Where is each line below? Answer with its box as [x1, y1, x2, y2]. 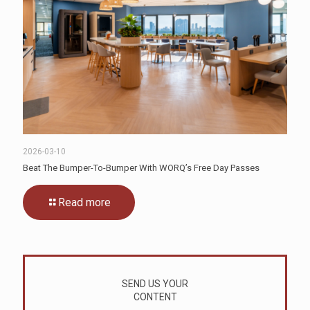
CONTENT [133, 291, 177, 302]
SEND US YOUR [122, 277, 188, 289]
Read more [58, 195, 111, 209]
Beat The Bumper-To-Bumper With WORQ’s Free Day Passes [23, 162, 259, 173]
